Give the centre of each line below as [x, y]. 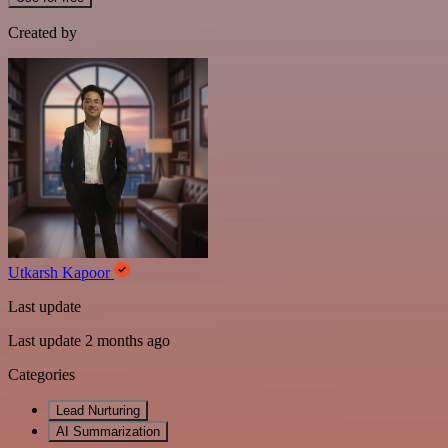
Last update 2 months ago [89, 340]
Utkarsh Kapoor [61, 272]
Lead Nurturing [98, 410]
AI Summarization [108, 431]
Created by [42, 32]
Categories [41, 374]
